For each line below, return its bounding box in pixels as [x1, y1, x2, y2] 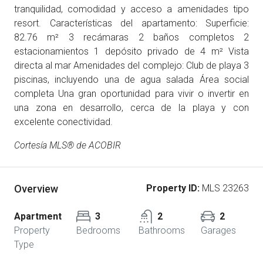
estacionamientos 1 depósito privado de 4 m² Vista [14, 46, 249, 57]
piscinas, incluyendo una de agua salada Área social [14, 74, 249, 85]
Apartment [14, 211, 62, 222]
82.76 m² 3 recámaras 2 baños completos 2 [14, 32, 249, 43]
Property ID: [146, 183, 200, 194]
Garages [201, 225, 236, 236]
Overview [14, 182, 58, 195]
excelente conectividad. [14, 116, 113, 127]
